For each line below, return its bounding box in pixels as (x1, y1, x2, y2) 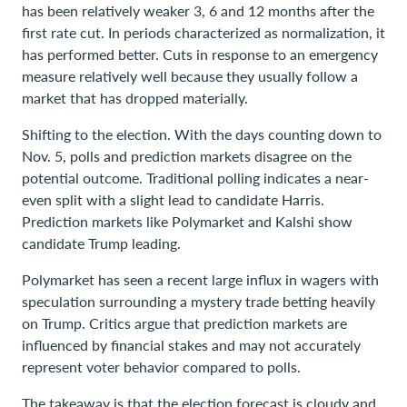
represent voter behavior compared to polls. (22, 356, 301, 377)
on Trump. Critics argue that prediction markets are (22, 313, 347, 333)
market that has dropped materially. (22, 87, 248, 108)
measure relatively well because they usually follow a (22, 65, 358, 86)
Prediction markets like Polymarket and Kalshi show (22, 211, 352, 232)
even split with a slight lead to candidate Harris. (22, 189, 324, 210)
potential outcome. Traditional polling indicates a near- (22, 167, 369, 188)
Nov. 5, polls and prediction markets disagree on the (22, 145, 352, 166)
